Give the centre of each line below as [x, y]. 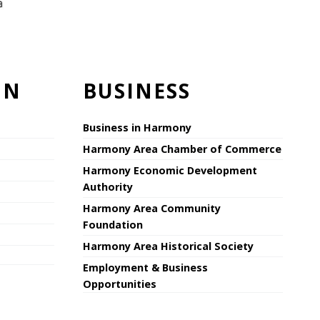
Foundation [113, 225]
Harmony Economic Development [170, 171]
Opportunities [120, 284]
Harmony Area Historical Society [168, 246]
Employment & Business [145, 268]
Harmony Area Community [152, 209]
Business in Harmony [137, 128]
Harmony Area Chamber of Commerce [182, 149]
